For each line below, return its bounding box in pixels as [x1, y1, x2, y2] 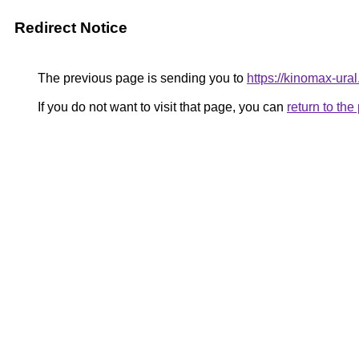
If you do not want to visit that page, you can [34, 100, 287, 114]
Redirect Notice [14, 19, 127, 36]
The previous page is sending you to [34, 71, 247, 85]
